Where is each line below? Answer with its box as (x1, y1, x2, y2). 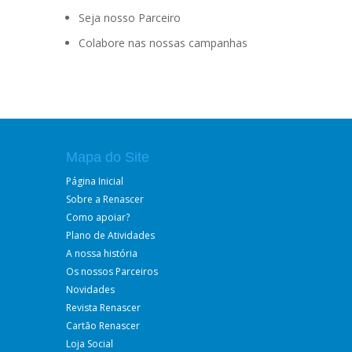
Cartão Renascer (66, 319, 140, 332)
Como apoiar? (66, 211, 130, 224)
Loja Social (66, 337, 113, 350)
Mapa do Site (66, 149, 149, 165)
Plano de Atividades (66, 229, 155, 242)
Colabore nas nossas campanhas (79, 35, 247, 50)
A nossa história (66, 247, 137, 260)
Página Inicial (66, 174, 123, 188)
